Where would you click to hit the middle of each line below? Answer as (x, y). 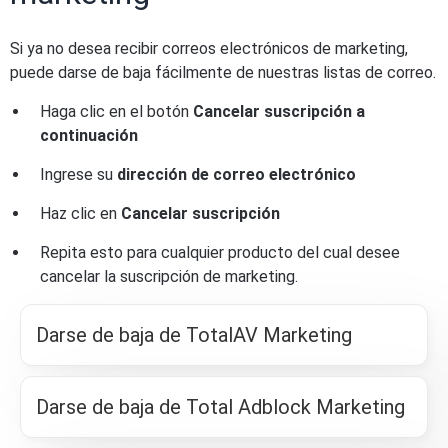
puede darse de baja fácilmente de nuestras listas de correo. (223, 72)
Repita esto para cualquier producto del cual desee (220, 252)
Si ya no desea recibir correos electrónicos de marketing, (209, 48)
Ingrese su (78, 174)
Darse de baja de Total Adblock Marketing (220, 407)
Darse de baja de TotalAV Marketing (194, 335)
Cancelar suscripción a (279, 111)
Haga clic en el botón (116, 111)
